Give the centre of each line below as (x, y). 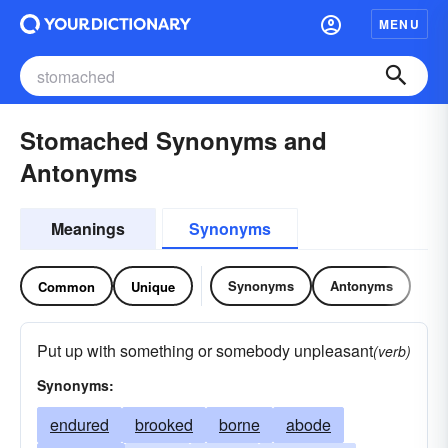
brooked (164, 424)
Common (66, 286)
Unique (153, 286)
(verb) (392, 351)
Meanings (88, 228)
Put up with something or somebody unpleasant (205, 350)
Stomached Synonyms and (173, 140)
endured (79, 424)
